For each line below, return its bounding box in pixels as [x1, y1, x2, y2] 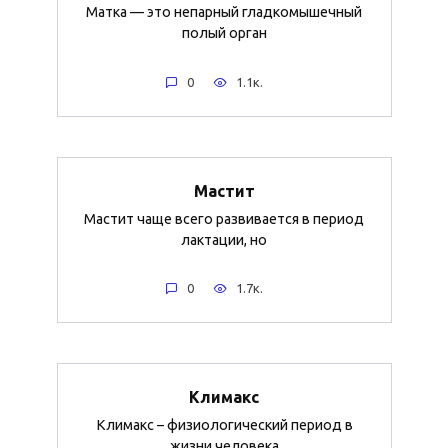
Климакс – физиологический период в [95, 416, 353, 433]
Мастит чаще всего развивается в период [84, 210, 364, 227]
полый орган [181, 25, 267, 42]
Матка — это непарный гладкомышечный [86, 4, 362, 21]
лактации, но [181, 231, 267, 248]
